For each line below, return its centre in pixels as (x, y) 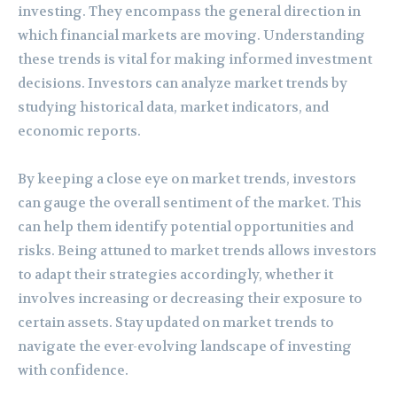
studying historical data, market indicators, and (173, 107)
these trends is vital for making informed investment (195, 59)
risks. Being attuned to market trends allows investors (197, 250)
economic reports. (79, 131)
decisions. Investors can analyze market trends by (183, 83)
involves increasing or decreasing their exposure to (190, 298)
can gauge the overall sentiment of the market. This (190, 202)
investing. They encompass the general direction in (189, 11)
